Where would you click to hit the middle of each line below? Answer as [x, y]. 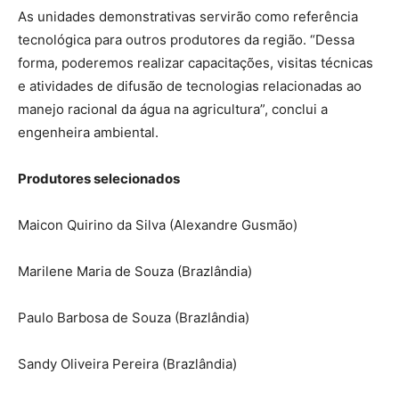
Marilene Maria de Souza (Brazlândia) [135, 271]
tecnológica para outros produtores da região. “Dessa [186, 39]
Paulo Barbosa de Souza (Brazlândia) [134, 317]
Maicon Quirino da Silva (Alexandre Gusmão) [158, 224]
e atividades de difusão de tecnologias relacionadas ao [190, 85]
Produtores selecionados [99, 178]
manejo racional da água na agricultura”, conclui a [173, 109]
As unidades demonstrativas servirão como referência [188, 16]
